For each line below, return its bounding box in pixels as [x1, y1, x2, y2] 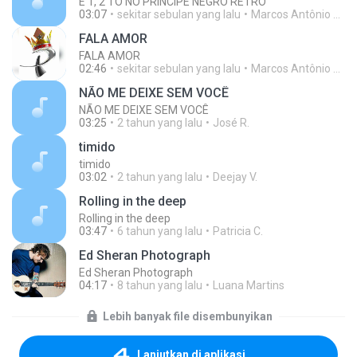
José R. [213, 116, 249, 129]
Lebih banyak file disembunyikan [102, 310, 273, 323]
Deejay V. [213, 171, 257, 183]
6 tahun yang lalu [117, 225, 202, 237]
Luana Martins [213, 279, 284, 292]
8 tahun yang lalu [117, 279, 202, 292]
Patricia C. [213, 225, 263, 237]
